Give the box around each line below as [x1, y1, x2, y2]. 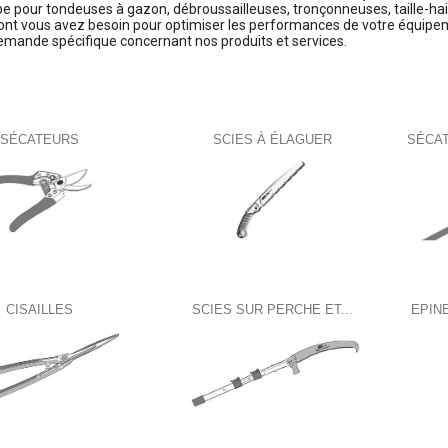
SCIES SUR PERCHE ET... [191, 302, 353, 318]
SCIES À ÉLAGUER [212, 132, 332, 148]
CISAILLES [6, 302, 74, 318]
